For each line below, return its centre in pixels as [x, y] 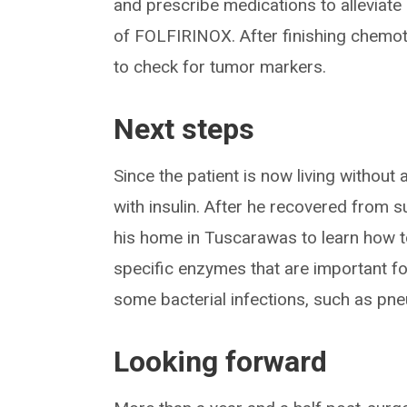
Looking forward [221, 362]
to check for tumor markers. [220, 67]
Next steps [184, 129]
